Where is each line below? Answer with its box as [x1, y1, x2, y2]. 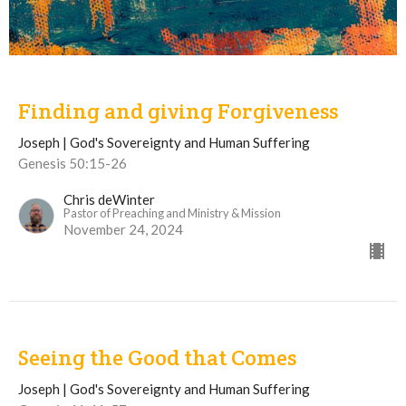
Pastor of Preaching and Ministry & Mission [63, 205, 281, 220]
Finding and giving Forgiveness [18, 96, 338, 125]
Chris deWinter [63, 190, 155, 208]
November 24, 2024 [63, 220, 183, 237]
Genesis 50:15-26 [18, 154, 127, 171]
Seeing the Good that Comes [18, 343, 296, 372]
